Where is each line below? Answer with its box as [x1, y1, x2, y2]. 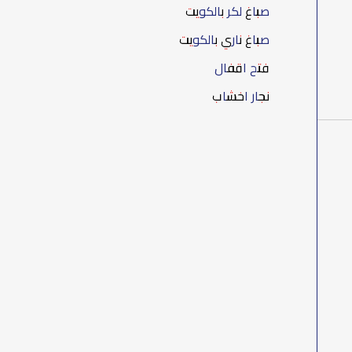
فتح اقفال [214, 56, 270, 80]
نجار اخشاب [212, 84, 270, 108]
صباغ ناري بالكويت [179, 27, 270, 52]
